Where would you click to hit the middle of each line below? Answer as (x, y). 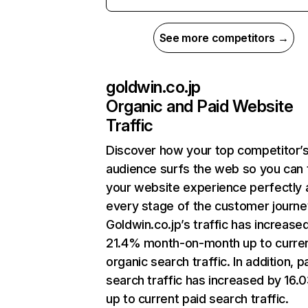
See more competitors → (224, 38)
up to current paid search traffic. (197, 299)
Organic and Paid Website (200, 106)
